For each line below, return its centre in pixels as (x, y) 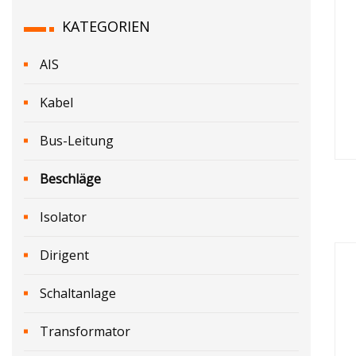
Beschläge (70, 178)
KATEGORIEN (106, 26)
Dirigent (64, 255)
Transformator (85, 331)
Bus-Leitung (77, 140)
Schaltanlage (78, 293)
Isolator (63, 217)
